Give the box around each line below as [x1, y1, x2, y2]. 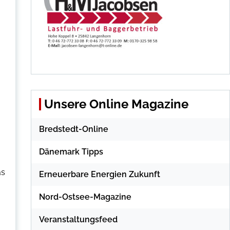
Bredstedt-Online [39, 124, 108, 134]
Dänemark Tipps [39, 147, 103, 157]
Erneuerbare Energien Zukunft [39, 169, 160, 179]
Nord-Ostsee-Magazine [39, 192, 131, 202]
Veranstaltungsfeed [39, 215, 118, 224]
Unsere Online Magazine [44, 97, 188, 111]
